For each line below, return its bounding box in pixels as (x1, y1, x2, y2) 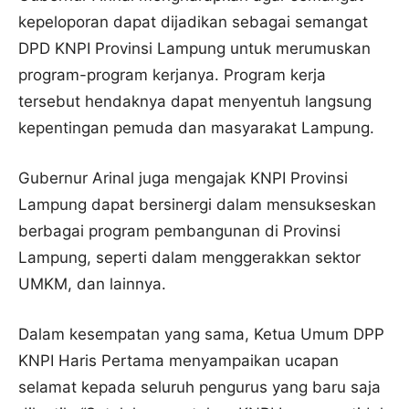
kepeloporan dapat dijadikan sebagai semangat (18, 12, 368, 31)
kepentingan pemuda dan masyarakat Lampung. (18, 118, 374, 137)
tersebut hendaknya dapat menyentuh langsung (18, 91, 372, 110)
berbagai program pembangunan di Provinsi (18, 221, 341, 240)
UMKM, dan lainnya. (18, 274, 166, 293)
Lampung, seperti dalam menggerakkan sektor (18, 247, 361, 267)
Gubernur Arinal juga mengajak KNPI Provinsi (18, 168, 348, 187)
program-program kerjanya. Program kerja (18, 65, 326, 84)
